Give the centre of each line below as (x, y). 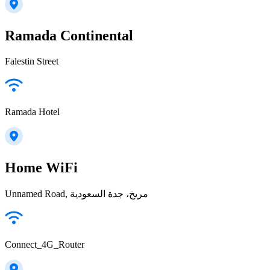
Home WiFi (41, 167)
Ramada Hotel (32, 111)
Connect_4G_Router (45, 244)
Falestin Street (32, 61)
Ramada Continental (69, 35)
